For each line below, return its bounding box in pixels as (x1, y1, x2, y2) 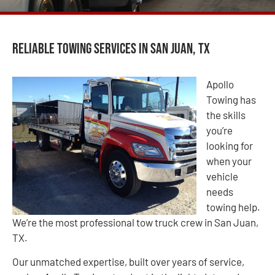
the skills (206, 108, 246, 121)
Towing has (206, 93, 256, 106)
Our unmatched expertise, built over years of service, (12, 255, 244, 268)
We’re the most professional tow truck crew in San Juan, (12, 215, 258, 228)
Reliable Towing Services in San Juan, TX (12, 40, 210, 58)
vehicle (206, 169, 238, 182)
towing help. (206, 200, 260, 213)
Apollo (206, 77, 234, 90)
